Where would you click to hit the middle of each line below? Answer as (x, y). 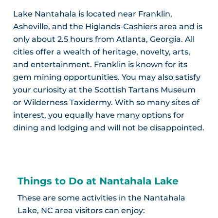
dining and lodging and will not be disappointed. (109, 128)
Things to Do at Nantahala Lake (98, 181)
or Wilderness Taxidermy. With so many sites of (106, 103)
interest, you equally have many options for (99, 115)
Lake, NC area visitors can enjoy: (81, 211)
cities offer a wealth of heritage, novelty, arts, (101, 52)
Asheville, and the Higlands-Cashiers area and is (108, 27)
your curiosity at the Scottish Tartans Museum (104, 90)
